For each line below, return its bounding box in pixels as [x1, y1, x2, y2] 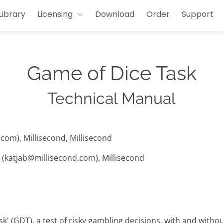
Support [182, 8, 214, 20]
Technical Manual [47, 89, 176, 108]
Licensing [37, 8, 73, 20]
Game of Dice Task [26, 61, 197, 85]
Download [95, 8, 134, 20]
